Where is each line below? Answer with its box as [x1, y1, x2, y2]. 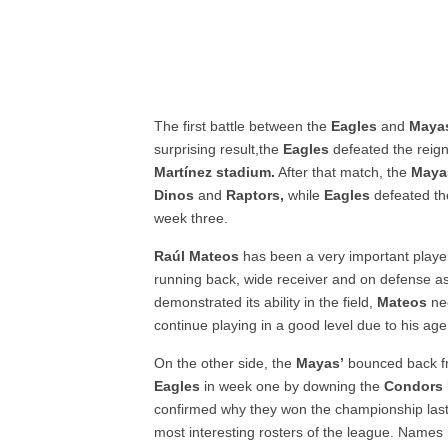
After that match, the [275, 164, 412, 180]
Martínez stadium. [154, 164, 276, 180]
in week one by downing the [200, 378, 385, 394]
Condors [384, 378, 444, 394]
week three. [154, 210, 229, 226]
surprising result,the [154, 141, 284, 157]
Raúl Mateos [154, 248, 240, 264]
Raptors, [226, 187, 285, 203]
